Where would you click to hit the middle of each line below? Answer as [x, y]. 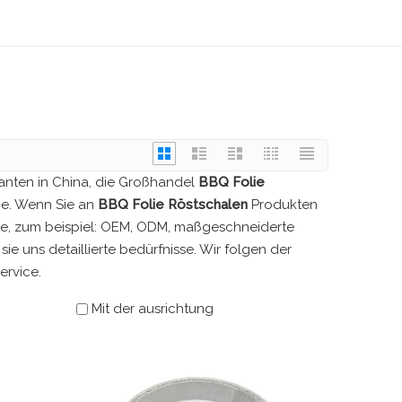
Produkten [283, 205]
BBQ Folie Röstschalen [173, 205]
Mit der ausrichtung [153, 309]
